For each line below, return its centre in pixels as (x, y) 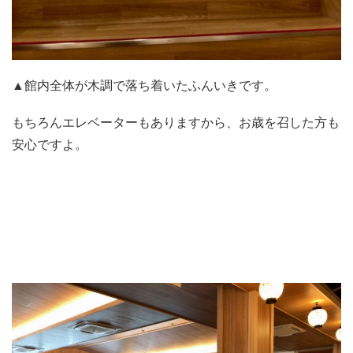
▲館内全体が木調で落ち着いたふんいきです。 (144, 85)
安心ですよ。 (50, 145)
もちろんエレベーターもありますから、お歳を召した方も (176, 123)
